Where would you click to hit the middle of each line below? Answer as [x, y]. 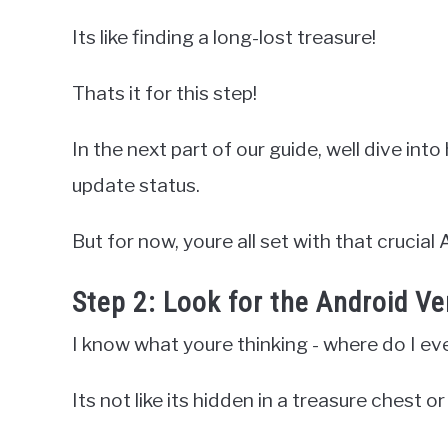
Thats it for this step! [164, 92]
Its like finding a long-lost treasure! [224, 36]
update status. [136, 184]
